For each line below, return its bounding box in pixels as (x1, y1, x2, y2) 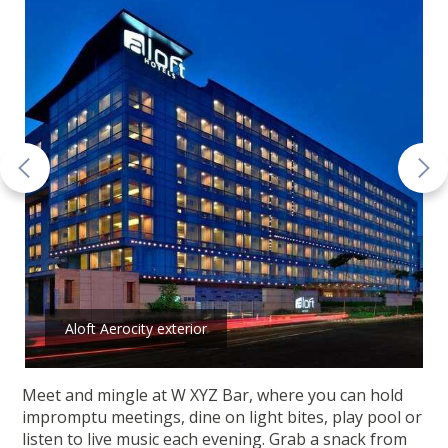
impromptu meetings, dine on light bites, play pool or (22, 406, 423, 429)
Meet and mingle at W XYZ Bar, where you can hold (22, 384, 404, 407)
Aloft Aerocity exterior (65, 319, 207, 339)
